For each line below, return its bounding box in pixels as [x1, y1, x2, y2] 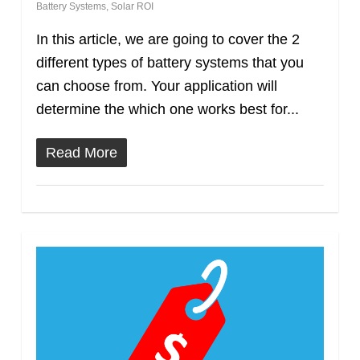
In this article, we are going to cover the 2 [35, 31, 300, 48]
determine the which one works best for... [35, 101, 299, 118]
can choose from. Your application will [35, 78, 277, 95]
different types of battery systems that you [35, 55, 304, 72]
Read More [45, 145, 117, 162]
